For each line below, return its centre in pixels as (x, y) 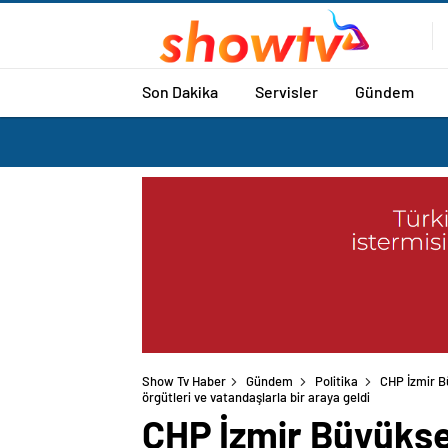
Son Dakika (180, 91)
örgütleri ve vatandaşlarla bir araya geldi (256, 397)
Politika (336, 381)
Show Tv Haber (184, 381)
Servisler (286, 91)
